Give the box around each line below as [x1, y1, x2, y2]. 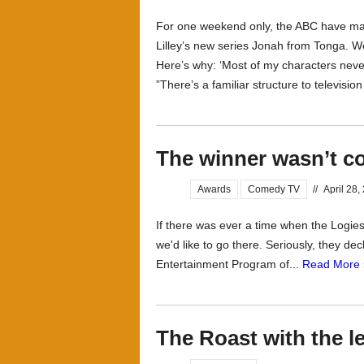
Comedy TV [248, 184, 300, 195]
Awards [197, 184, 231, 195]
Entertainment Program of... [156, 258, 302, 271]
